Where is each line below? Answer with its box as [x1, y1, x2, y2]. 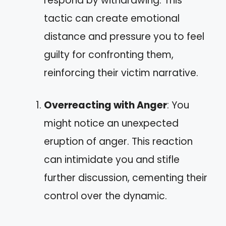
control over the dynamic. [44, 189, 167, 203]
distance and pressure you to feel [44, 29, 204, 43]
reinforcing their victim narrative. [44, 66, 198, 80]
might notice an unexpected [44, 117, 179, 130]
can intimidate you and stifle [44, 153, 180, 166]
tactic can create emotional [44, 11, 180, 25]
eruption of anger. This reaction [44, 135, 193, 148]
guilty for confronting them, [44, 47, 174, 62]
